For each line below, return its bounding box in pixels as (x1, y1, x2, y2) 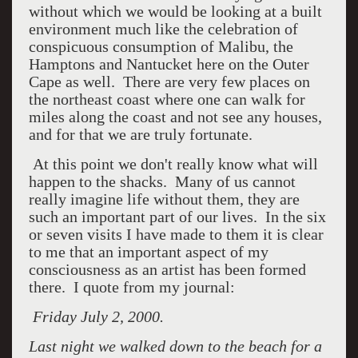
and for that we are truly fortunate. (28, 125, 253, 143)
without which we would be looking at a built (28, 2, 322, 20)
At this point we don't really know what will (28, 155, 318, 173)
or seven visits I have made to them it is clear (28, 225, 324, 243)
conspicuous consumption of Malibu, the (28, 38, 293, 55)
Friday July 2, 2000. (32, 308, 164, 325)
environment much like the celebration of (28, 20, 298, 38)
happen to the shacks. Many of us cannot (28, 173, 296, 190)
